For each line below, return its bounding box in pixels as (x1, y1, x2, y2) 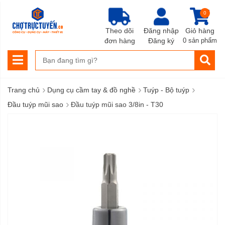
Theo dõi (105, 26, 134, 35)
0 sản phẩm (183, 37, 217, 44)
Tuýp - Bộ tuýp (143, 86, 189, 94)
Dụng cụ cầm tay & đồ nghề (47, 86, 136, 94)
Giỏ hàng (185, 27, 214, 35)
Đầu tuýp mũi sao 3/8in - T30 (71, 100, 163, 108)
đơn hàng (104, 36, 135, 45)
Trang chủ (8, 86, 40, 94)
